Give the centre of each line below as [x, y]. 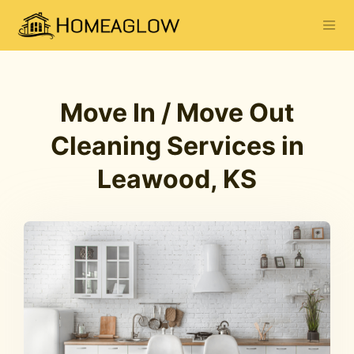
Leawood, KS [177, 179]
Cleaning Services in [177, 146]
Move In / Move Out [177, 113]
